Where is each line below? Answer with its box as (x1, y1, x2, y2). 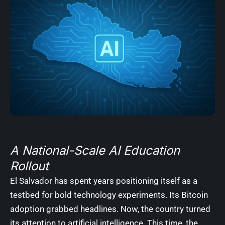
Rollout (10, 158, 49, 173)
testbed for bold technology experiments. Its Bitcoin (10, 189, 208, 200)
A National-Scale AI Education (10, 143, 180, 158)
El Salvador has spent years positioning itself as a (10, 175, 197, 186)
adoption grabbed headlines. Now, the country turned (10, 203, 210, 214)
